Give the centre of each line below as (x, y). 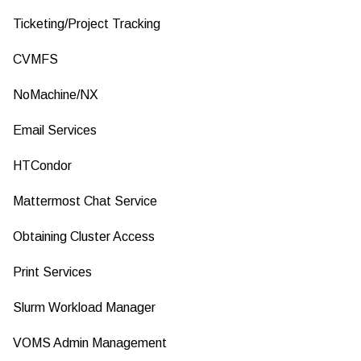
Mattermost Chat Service (85, 201)
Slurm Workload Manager (84, 307)
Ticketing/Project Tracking (87, 24)
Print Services (52, 272)
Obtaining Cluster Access (84, 237)
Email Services (55, 130)
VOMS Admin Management (90, 343)
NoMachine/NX (56, 95)
